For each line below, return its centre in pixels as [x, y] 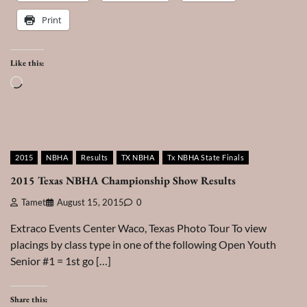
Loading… [45, 84]
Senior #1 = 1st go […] [61, 260]
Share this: [29, 299]
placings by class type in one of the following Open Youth [143, 244]
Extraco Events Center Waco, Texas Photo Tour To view [138, 228]
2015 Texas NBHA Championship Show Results [123, 180]
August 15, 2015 [90, 202]
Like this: [27, 63]
